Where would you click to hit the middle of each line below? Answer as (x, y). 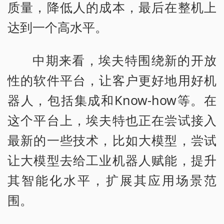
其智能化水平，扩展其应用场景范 (112, 180)
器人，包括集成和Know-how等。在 (112, 100)
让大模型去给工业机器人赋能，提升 (112, 160)
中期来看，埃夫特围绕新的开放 (124, 60)
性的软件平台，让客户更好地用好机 (112, 80)
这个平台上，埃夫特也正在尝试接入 (112, 120)
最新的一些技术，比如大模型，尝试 (112, 140)
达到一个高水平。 (57, 27)
